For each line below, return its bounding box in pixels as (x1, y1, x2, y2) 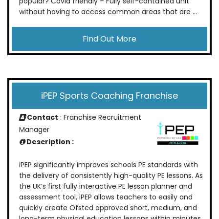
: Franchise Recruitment (58, 112, 141, 122)
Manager (19, 124, 49, 134)
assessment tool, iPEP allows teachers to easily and (19, 192, 193, 202)
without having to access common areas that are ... (19, 6, 197, 17)
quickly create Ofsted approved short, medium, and (19, 203, 197, 213)
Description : (25, 136, 74, 147)
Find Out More (83, 33, 136, 44)
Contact (25, 112, 58, 122)
